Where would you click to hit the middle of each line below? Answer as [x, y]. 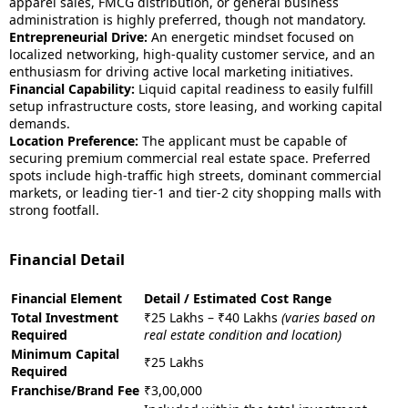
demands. [40, 123]
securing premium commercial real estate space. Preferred [190, 158]
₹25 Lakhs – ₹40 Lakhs [213, 317]
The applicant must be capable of [243, 141]
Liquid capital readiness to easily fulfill [254, 89]
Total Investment [65, 317]
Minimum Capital [65, 354]
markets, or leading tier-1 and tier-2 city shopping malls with [195, 193]
